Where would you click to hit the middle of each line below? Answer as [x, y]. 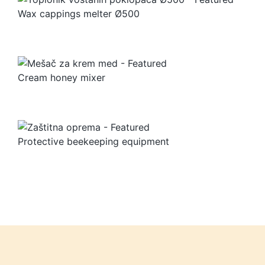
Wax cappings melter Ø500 [79, 14]
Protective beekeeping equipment [93, 142]
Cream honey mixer [62, 78]
